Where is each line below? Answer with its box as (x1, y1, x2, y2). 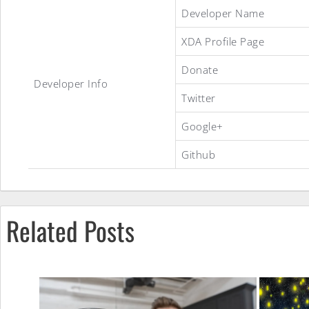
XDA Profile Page (181, 34, 264, 48)
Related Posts (6, 210, 134, 250)
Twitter (181, 91, 216, 105)
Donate (181, 63, 218, 77)
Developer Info (34, 77, 108, 90)
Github (181, 148, 215, 161)
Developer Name (181, 6, 264, 20)
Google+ (181, 119, 223, 133)
